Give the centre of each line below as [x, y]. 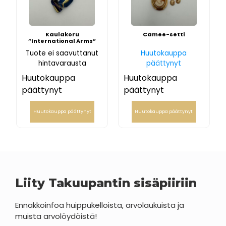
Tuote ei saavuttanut [62, 53]
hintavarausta [62, 64]
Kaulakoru [62, 34]
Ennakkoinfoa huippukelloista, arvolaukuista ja [100, 205]
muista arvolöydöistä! [56, 216]
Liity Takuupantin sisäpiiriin [106, 183]
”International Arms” [62, 41]
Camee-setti [164, 34]
